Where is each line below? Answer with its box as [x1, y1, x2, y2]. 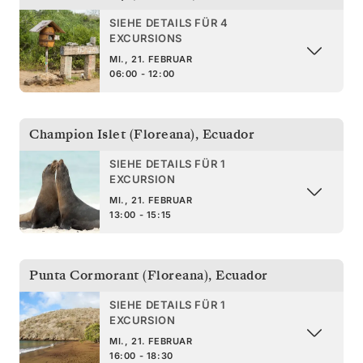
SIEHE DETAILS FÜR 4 [109, 15, 228, 29]
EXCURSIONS [109, 31, 182, 45]
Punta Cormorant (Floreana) [29, 266, 208, 284]
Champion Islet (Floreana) [29, 125, 195, 143]
